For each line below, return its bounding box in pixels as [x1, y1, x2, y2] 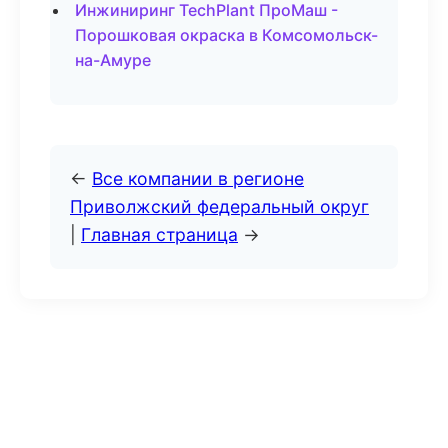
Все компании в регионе [92, 168, 304, 189]
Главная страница [81, 224, 238, 245]
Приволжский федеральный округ [70, 196, 369, 217]
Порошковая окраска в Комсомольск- [75, 25, 378, 45]
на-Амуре [75, 50, 151, 70]
